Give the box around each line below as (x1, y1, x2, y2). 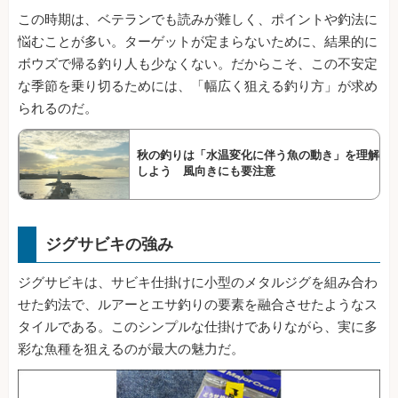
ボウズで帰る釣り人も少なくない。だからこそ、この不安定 (18, 56, 378, 73)
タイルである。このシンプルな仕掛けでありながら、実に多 (18, 319, 378, 336)
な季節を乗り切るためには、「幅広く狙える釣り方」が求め (18, 78, 378, 95)
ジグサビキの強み (45, 235, 173, 254)
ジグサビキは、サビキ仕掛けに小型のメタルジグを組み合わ (18, 275, 378, 291)
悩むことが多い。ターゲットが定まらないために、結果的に (18, 34, 378, 51)
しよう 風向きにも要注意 (137, 164, 275, 179)
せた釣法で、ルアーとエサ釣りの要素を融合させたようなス (18, 297, 378, 314)
